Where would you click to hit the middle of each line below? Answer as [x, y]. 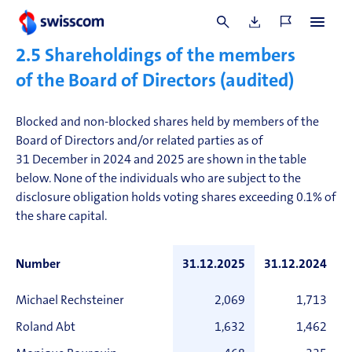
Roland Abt [46, 328]
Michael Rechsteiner [70, 301]
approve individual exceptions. [98, 35]
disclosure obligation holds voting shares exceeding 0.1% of [176, 198]
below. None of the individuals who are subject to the [158, 179]
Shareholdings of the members [170, 57]
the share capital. [61, 217]
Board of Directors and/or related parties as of [139, 141]
